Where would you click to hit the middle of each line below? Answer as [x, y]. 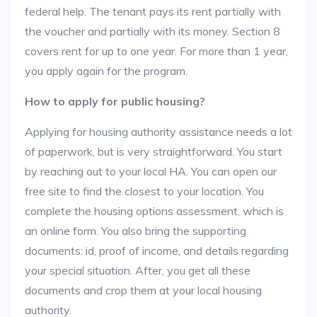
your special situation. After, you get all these [138, 270]
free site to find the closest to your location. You [144, 191]
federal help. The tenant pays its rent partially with [153, 11]
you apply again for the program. [106, 71]
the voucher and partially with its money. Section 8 [152, 31]
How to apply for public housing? [115, 101]
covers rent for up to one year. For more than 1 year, [156, 51]
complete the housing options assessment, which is [154, 211]
